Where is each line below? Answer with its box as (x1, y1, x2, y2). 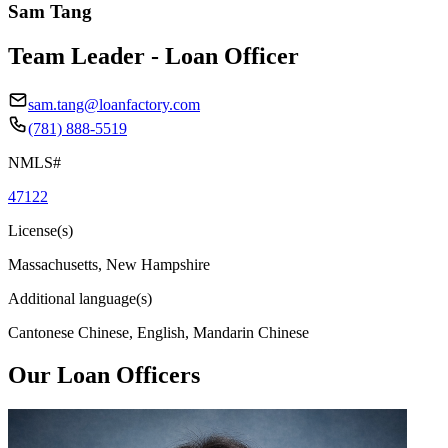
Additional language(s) (8, 289, 152, 307)
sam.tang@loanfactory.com (28, 95, 200, 113)
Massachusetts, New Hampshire (8, 255, 210, 273)
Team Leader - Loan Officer (8, 42, 299, 69)
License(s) (8, 221, 73, 239)
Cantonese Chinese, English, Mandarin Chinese (8, 323, 309, 341)
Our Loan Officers (8, 361, 200, 388)
